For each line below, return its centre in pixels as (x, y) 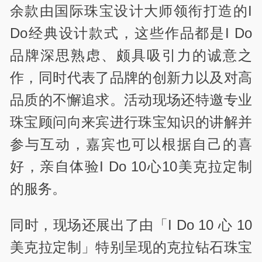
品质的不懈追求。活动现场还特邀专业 (131, 99)
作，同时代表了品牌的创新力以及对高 (131, 77)
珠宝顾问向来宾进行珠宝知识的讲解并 (131, 122)
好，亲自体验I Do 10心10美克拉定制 (131, 166)
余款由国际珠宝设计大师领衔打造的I (131, 11)
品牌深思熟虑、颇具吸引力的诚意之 (131, 55)
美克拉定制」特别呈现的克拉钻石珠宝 (131, 247)
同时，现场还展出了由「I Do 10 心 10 (131, 225)
